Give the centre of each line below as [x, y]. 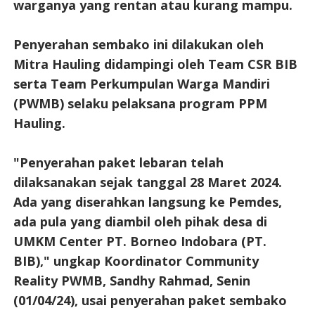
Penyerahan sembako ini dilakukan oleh [138, 44]
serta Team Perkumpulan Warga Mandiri [141, 83]
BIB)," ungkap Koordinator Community [136, 261]
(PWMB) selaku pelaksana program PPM [140, 103]
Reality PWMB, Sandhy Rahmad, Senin [131, 280]
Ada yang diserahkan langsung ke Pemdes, [147, 201]
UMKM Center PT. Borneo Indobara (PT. [140, 241]
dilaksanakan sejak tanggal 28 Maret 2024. [147, 182]
